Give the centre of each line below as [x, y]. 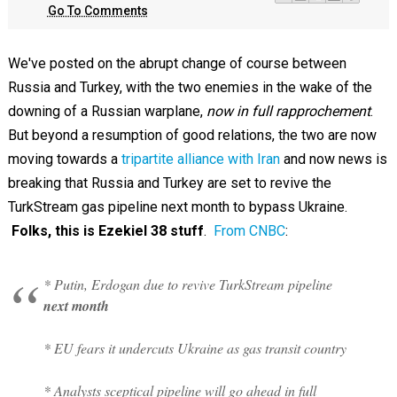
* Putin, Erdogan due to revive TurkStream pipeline [187, 284]
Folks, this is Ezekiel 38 [89, 231]
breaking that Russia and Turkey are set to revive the [169, 183]
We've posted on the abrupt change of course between [177, 63]
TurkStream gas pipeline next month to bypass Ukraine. [177, 207]
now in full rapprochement [288, 111]
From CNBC [249, 231]
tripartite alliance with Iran [200, 159]
